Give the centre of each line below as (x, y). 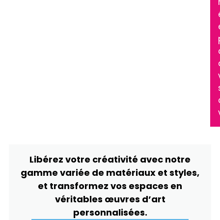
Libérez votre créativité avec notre (110, 159)
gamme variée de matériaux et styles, (110, 172)
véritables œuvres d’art (110, 199)
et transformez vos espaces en (110, 186)
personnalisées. (110, 212)
